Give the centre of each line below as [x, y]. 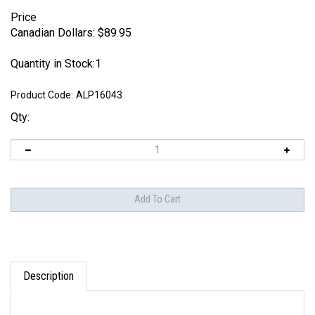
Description [49, 262]
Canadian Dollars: [53, 33]
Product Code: [42, 95]
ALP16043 [99, 95]
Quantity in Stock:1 [56, 64]
